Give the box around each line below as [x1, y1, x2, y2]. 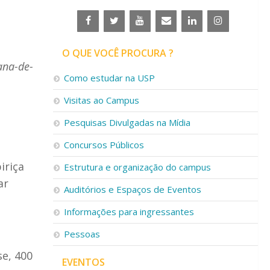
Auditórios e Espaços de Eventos [64, 183, 201, 195]
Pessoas [64, 228, 100, 240]
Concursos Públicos [64, 139, 144, 151]
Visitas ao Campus [64, 94, 139, 106]
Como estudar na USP [64, 72, 155, 84]
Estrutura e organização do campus [64, 161, 211, 173]
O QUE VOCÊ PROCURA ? [62, 46, 174, 60]
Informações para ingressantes [64, 206, 194, 218]
